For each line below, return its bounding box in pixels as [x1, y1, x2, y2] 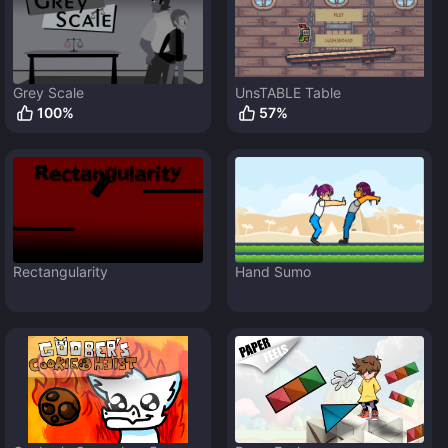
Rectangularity [13, 263, 109, 281]
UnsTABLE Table [234, 83, 341, 101]
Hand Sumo [234, 263, 311, 281]
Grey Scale [13, 83, 85, 101]
